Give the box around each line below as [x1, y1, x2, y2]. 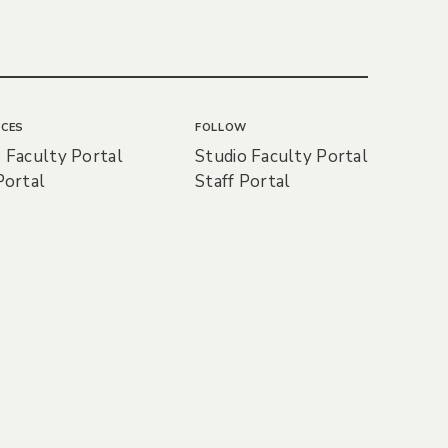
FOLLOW [195, 120, 248, 136]
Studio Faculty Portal [195, 145, 368, 169]
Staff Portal [195, 170, 291, 194]
